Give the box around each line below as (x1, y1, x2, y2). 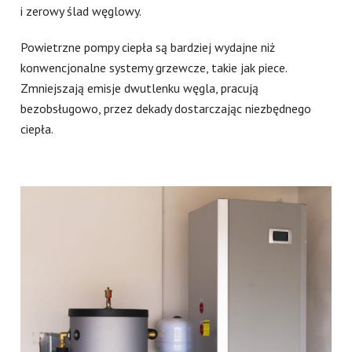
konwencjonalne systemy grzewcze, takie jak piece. (20, 60, 288, 76)
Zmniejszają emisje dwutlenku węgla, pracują (20, 80, 259, 97)
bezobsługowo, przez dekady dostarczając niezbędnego (20, 101, 312, 117)
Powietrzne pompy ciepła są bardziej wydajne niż (20, 39, 276, 56)
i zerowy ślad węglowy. (20, 3, 142, 20)
